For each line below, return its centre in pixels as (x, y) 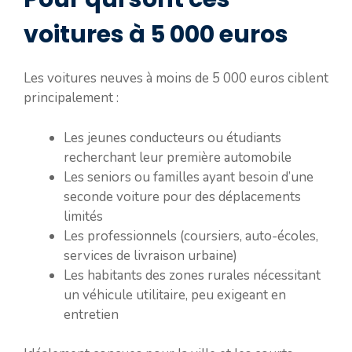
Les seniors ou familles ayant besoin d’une (189, 177)
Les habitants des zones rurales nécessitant (192, 275)
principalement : (71, 98)
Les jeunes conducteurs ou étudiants (172, 137)
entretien (91, 314)
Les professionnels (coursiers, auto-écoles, (191, 236)
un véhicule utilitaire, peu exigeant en (175, 295)
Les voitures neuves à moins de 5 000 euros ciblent (176, 78)
